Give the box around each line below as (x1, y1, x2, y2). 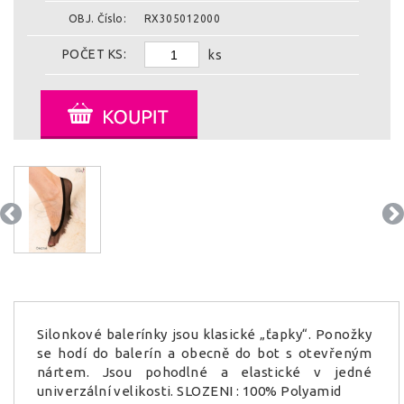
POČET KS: (61, 47, 126, 61)
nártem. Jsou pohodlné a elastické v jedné (37, 364, 372, 380)
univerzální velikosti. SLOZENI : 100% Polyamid (37, 383, 342, 399)
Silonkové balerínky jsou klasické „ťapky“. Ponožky (37, 326, 372, 342)
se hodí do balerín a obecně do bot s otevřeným (37, 345, 372, 361)
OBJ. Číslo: (69, 13, 126, 24)
